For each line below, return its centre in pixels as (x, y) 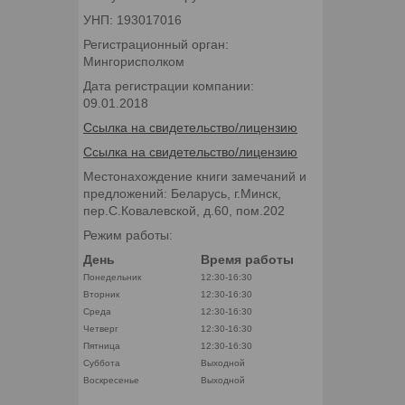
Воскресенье (111, 380)
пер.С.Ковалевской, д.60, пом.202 (184, 210)
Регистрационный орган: (156, 44)
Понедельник (112, 277)
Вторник (101, 294)
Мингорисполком (134, 61)
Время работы (247, 259)
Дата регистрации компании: (169, 85)
